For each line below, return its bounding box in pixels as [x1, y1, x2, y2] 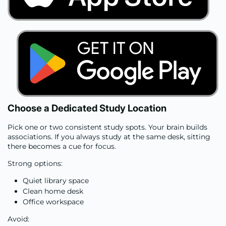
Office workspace [23, 197, 84, 206]
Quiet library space [23, 176, 89, 185]
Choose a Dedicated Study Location [8, 102, 166, 114]
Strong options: [8, 158, 63, 168]
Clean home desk [23, 186, 83, 196]
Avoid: [8, 214, 29, 223]
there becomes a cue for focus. [8, 141, 116, 151]
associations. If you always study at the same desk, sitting [8, 132, 210, 141]
